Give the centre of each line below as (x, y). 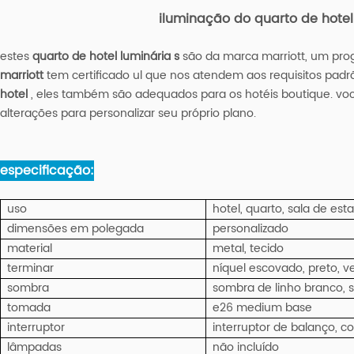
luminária (145, 56)
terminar (30, 268)
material (29, 248)
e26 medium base (262, 307)
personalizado (250, 228)
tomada (28, 307)
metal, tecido (248, 248)
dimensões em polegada (75, 228)
